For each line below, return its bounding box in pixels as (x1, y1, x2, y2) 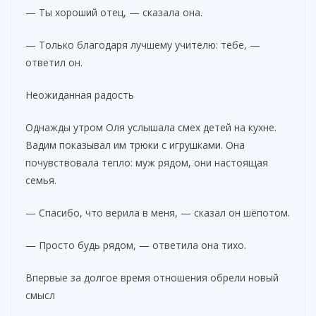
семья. (25, 173, 56, 187)
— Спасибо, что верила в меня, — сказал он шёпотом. (25, 205, 290, 219)
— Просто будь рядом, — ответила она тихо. (25, 238, 246, 252)
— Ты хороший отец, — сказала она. (25, 5, 202, 19)
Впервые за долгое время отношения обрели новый (25, 270, 279, 284)
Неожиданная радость (25, 87, 134, 102)
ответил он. (25, 55, 83, 69)
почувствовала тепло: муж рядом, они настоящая (25, 155, 268, 169)
